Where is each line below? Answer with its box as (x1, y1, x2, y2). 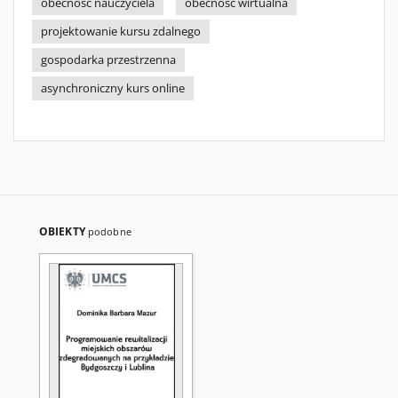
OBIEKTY (39, 224, 88, 239)
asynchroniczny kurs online (41, 81, 185, 96)
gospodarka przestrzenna (41, 52, 176, 68)
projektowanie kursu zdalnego (41, 24, 201, 39)
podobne (87, 225, 131, 238)
